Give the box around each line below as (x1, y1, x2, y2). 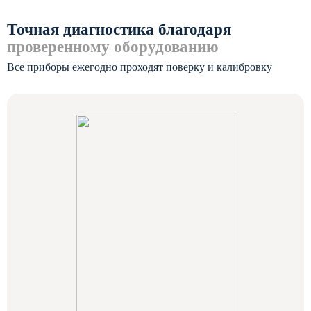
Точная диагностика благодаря (7, 21, 231, 38)
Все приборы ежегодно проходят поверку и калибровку (7, 61, 272, 73)
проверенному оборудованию (7, 38, 219, 56)
